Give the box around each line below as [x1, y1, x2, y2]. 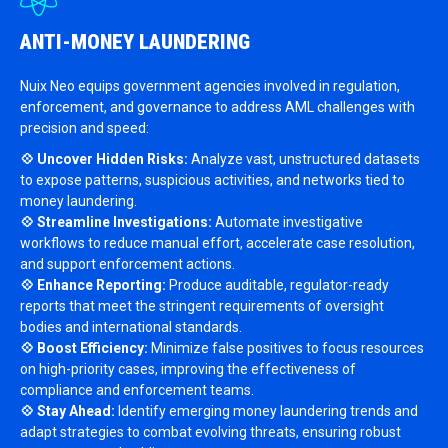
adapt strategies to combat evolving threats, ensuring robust [20, 424, 401, 440]
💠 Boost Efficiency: [20, 340, 148, 356]
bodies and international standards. [20, 319, 242, 335]
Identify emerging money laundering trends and [115, 403, 418, 419]
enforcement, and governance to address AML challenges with [20, 99, 415, 115]
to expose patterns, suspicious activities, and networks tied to [20, 172, 405, 188]
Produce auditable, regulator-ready [166, 277, 389, 293]
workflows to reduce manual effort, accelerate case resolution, [20, 235, 415, 251]
